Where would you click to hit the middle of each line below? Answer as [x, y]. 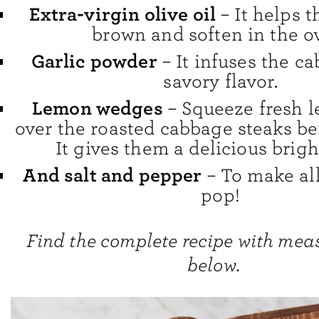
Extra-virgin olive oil [123, 15]
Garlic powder [94, 62]
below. [214, 266]
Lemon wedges [97, 108]
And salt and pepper [113, 175]
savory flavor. [220, 82]
